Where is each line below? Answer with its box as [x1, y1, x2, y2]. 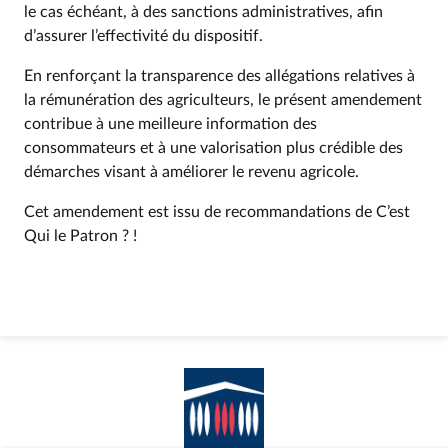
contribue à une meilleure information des [24, 116, 317, 132]
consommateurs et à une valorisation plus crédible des [24, 140, 403, 156]
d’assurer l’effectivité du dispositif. [24, 28, 267, 44]
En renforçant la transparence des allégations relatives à [24, 68, 415, 84]
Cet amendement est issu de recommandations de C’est [24, 204, 410, 220]
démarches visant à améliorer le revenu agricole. [24, 164, 359, 180]
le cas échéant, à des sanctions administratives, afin [24, 4, 383, 20]
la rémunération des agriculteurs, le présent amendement [24, 92, 422, 108]
